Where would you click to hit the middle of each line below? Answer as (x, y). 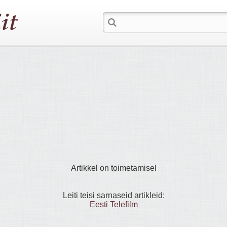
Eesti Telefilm (113, 204)
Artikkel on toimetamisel (113, 168)
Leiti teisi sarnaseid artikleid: (113, 195)
